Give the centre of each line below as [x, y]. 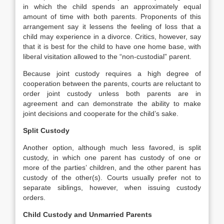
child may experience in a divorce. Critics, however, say [112, 36]
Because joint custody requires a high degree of [112, 73]
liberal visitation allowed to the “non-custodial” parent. [107, 56]
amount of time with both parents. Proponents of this [112, 16]
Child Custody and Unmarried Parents [87, 214]
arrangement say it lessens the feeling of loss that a [112, 26]
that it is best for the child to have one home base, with [112, 46]
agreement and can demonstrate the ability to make [112, 103]
